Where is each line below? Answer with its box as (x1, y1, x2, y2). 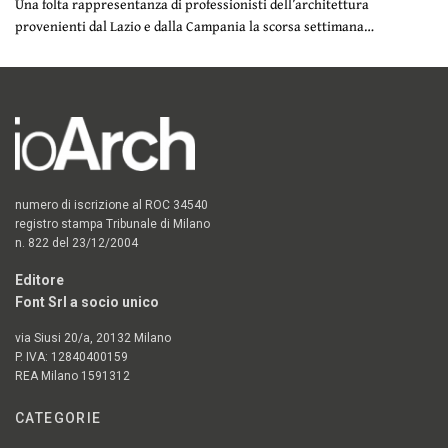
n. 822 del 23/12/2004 (15, 236, 139, 251)
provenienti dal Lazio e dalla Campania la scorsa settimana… (15, 15, 375, 36)
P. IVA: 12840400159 (15, 350, 129, 365)
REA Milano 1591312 (15, 369, 131, 384)
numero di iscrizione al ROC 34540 (15, 198, 209, 213)
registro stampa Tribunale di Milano (15, 217, 211, 232)
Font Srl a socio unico (15, 294, 160, 311)
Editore (15, 272, 64, 289)
